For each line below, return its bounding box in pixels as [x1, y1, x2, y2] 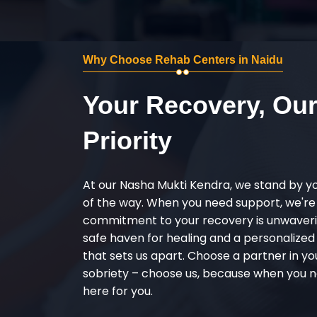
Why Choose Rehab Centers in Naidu [83, 53, 283, 66]
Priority [83, 125, 172, 155]
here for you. [83, 282, 153, 299]
